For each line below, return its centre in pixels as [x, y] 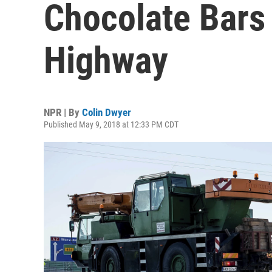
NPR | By [63, 112]
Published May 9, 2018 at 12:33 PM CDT [111, 124]
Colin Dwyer [107, 112]
